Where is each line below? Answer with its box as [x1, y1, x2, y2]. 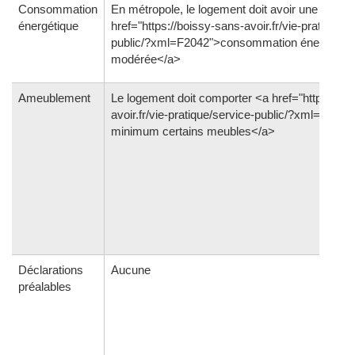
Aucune [111, 263, 151, 277]
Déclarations [18, 263, 83, 277]
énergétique [18, 19, 78, 33]
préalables [18, 280, 71, 294]
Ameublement [18, 91, 90, 105]
